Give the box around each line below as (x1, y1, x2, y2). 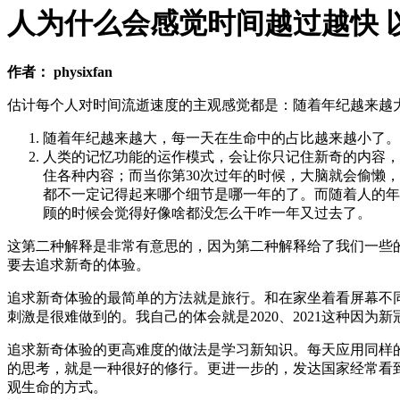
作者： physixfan (7, 63, 112, 79)
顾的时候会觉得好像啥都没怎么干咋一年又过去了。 (43, 204, 371, 221)
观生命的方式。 (7, 379, 107, 395)
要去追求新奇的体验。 (7, 256, 150, 272)
